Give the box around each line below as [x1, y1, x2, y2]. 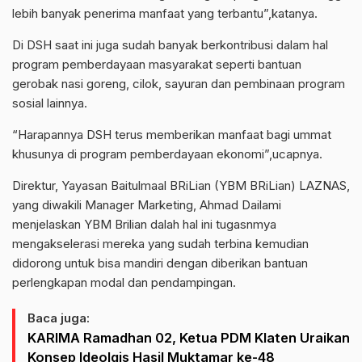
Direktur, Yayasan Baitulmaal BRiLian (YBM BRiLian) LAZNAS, [12, 178, 350, 194]
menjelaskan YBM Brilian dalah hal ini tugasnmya [12, 217, 276, 233]
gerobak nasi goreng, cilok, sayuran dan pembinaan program [12, 76, 345, 92]
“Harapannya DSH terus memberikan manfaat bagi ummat [12, 127, 331, 143]
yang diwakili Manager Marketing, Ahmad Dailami [12, 197, 281, 213]
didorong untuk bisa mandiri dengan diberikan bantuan [12, 255, 308, 271]
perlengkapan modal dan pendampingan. [12, 275, 236, 291]
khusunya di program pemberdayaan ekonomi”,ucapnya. [12, 146, 322, 162]
